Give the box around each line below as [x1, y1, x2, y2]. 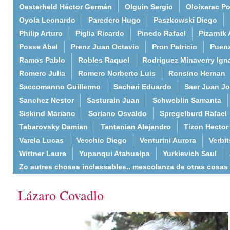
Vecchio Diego [76, 136, 127, 144]
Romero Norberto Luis [78, 69, 156, 78]
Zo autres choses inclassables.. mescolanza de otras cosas [19, 163, 228, 171]
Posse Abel [19, 43, 58, 51]
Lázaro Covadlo [18, 186, 104, 204]
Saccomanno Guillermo [19, 83, 101, 91]
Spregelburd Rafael [160, 109, 227, 118]
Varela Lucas [19, 136, 64, 144]
